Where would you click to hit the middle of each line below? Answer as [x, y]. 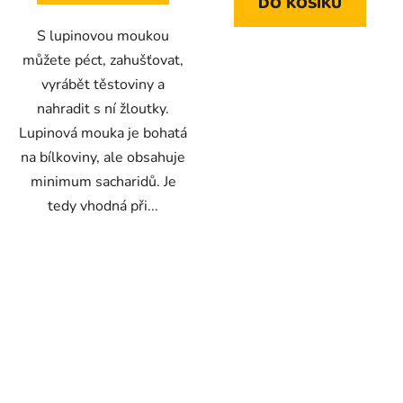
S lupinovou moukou [103, 36]
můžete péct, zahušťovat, [103, 60]
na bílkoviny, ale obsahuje [103, 157]
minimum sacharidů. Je [103, 181]
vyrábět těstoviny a [103, 84]
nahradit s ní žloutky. [103, 108]
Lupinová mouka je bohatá [103, 133]
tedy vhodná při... [103, 206]
